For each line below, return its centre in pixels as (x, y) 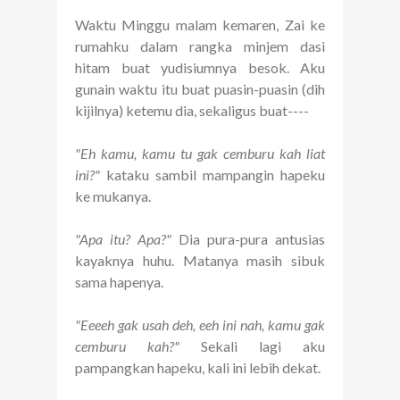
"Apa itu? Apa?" (127, 239)
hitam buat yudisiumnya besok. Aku (200, 68)
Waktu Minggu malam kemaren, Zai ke (200, 25)
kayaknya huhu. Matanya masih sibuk (200, 261)
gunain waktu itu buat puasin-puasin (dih (200, 89)
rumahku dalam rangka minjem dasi (200, 46)
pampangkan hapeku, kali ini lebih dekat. (198, 368)
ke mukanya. (113, 196)
